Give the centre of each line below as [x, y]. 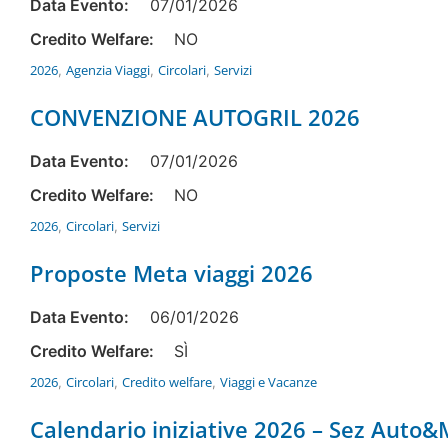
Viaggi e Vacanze [268, 382]
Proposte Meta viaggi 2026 [171, 273]
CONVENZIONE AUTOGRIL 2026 [195, 117]
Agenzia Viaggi [108, 70]
